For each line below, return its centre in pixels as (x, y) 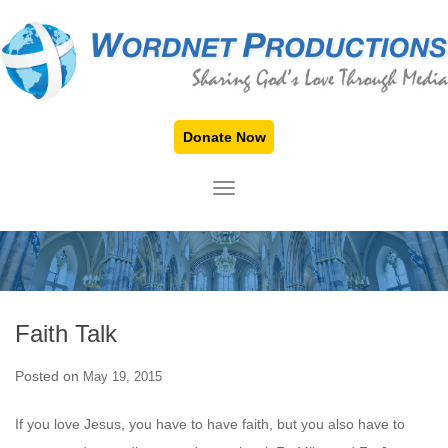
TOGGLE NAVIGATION (296, 190)
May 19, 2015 (122, 377)
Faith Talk (66, 334)
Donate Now (224, 137)
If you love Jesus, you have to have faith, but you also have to (210, 424)
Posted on (49, 376)
